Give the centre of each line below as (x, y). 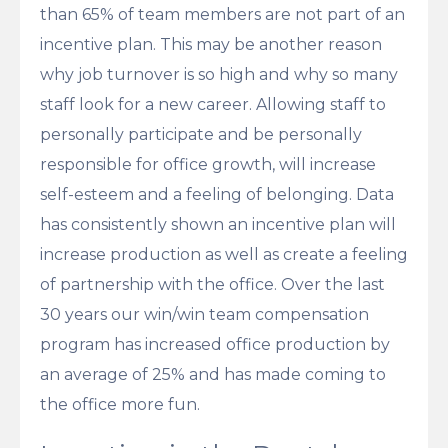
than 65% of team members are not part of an (222, 14)
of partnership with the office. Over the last (212, 284)
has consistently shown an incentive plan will (218, 224)
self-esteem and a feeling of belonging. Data (217, 194)
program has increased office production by (215, 344)
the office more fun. (120, 404)
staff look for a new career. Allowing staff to (213, 104)
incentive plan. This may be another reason (211, 44)
